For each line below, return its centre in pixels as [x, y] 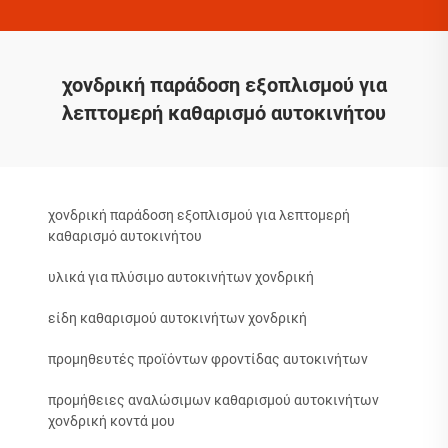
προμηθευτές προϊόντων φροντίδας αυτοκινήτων [208, 359]
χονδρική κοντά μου [111, 421]
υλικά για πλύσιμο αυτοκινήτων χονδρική [181, 277]
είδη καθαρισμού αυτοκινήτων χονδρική [177, 318]
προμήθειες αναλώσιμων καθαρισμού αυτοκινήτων [213, 400]
